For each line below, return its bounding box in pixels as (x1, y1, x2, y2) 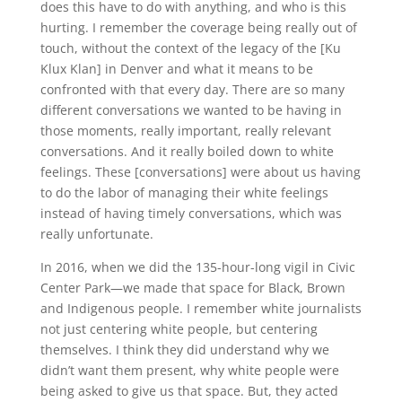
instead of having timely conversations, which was (39, 205, 342, 223)
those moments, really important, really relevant (39, 122, 331, 140)
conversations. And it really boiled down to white (39, 143, 334, 161)
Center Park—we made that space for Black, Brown (39, 279, 345, 297)
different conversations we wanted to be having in (39, 101, 342, 119)
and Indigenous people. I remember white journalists (39, 300, 362, 318)
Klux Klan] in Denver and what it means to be (39, 60, 313, 78)
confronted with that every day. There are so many (39, 81, 345, 99)
